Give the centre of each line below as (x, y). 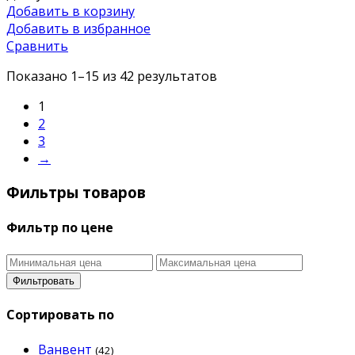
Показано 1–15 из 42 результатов (112, 76)
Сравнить (37, 46)
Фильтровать (44, 281)
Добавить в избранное (78, 28)
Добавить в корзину (71, 11)
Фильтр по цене (60, 227)
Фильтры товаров (76, 192)
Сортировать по (60, 315)
